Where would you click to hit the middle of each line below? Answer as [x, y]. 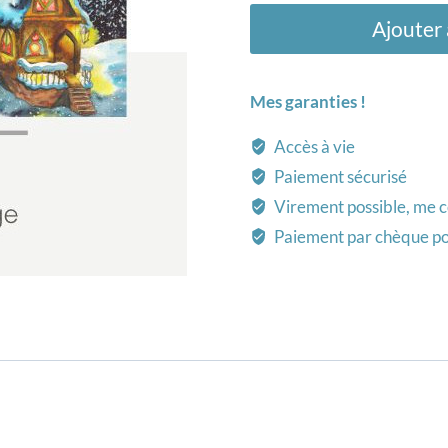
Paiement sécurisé [339, 176]
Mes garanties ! [307, 101]
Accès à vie [313, 146]
